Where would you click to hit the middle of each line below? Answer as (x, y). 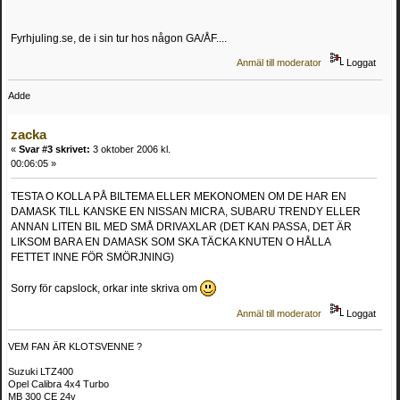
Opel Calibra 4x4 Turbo (58, 383)
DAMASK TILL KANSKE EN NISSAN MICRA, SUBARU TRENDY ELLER (186, 212)
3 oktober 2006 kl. (130, 150)
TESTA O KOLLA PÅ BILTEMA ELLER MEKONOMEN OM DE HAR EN (179, 197)
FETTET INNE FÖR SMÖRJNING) (92, 258)
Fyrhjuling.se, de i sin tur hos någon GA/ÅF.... (119, 38)
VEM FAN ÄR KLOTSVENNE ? (75, 346)
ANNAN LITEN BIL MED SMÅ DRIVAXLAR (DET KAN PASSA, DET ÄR (181, 227)
